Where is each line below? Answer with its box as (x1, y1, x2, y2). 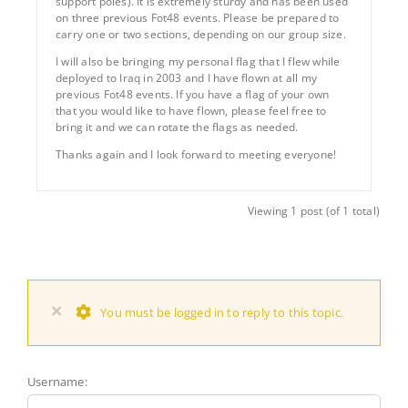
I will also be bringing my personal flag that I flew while (56, 53, 341, 69)
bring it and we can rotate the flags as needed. (56, 118, 299, 135)
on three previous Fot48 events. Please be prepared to (56, 9, 340, 25)
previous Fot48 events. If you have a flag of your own (56, 86, 330, 102)
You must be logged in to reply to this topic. (100, 304, 343, 321)
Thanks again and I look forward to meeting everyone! (56, 146, 337, 162)
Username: (27, 372, 87, 390)
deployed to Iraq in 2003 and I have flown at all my (56, 69, 317, 86)
